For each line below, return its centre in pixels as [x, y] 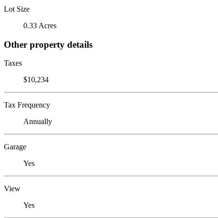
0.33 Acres [40, 25]
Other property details [48, 44]
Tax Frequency [27, 105]
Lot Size [17, 9]
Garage [15, 147]
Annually [38, 122]
